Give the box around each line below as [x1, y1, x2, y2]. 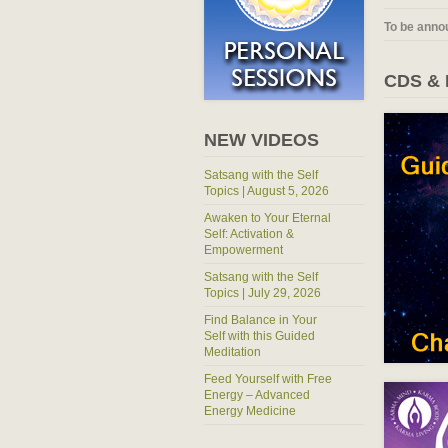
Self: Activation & [204, 226, 294, 241]
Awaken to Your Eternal [204, 210, 331, 225]
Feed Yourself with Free [204, 371, 332, 386]
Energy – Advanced [204, 387, 310, 402]
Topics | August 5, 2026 [204, 183, 329, 198]
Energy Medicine [204, 403, 296, 418]
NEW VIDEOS [204, 129, 319, 150]
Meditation [204, 344, 261, 359]
